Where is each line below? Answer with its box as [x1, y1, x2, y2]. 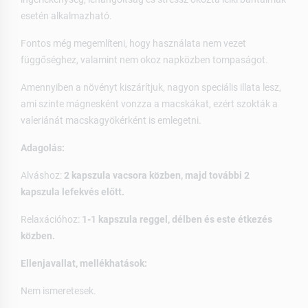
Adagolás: [21, 142, 65, 154]
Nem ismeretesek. [21, 285, 96, 297]
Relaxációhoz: [21, 214, 82, 225]
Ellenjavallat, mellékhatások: [21, 258, 147, 269]
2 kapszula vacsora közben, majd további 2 [64, 170, 250, 181]
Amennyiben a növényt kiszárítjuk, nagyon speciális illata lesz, [21, 82, 281, 93]
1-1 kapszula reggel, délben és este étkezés [82, 214, 272, 225]
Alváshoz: [21, 170, 64, 181]
